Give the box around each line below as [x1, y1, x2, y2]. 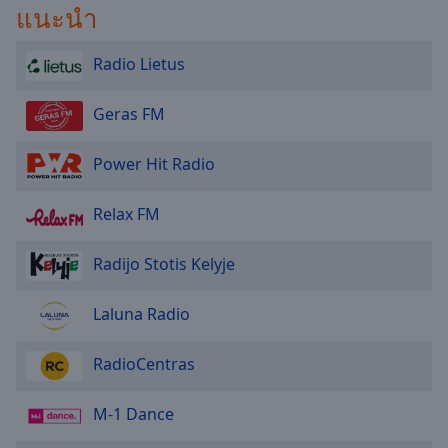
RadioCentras [93, 353, 195, 376]
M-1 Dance [93, 403, 174, 426]
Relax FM [93, 203, 160, 226]
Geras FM [93, 103, 165, 126]
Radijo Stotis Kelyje [93, 253, 235, 276]
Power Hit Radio [93, 153, 215, 176]
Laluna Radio [93, 303, 190, 326]
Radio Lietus [93, 53, 185, 76]
